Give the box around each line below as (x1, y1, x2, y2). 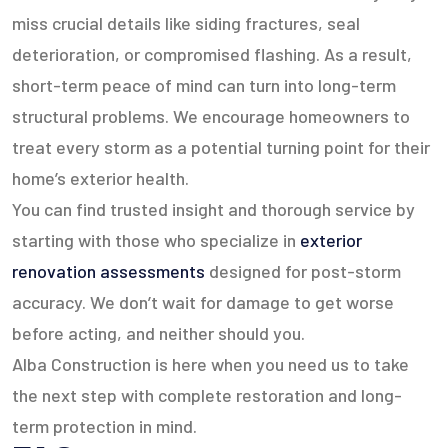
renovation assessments (12, 260, 205, 282)
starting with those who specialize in (12, 229, 300, 251)
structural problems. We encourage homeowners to (12, 105, 410, 127)
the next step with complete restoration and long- (12, 384, 402, 406)
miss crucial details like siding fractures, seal (12, 12, 360, 34)
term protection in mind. (12, 415, 197, 437)
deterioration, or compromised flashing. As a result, (12, 43, 412, 65)
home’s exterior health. (12, 167, 189, 189)
